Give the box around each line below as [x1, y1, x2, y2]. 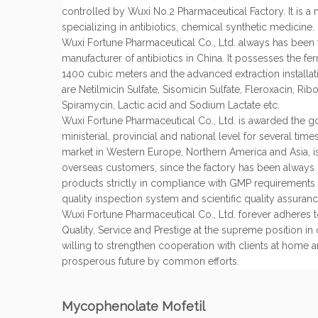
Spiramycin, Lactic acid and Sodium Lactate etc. [62, 99, 280, 111]
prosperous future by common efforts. [62, 256, 239, 267]
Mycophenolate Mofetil [62, 299, 205, 314]
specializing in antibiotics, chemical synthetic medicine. [62, 21, 314, 33]
